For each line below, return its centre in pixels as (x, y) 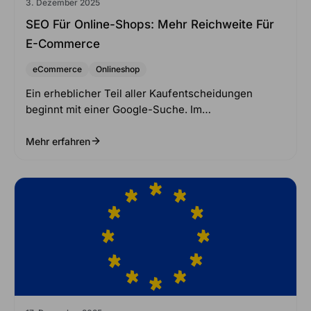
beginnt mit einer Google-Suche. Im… (118, 109)
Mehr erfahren (58, 141)
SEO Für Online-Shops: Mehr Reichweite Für (150, 24)
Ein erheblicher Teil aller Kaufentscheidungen (139, 93)
